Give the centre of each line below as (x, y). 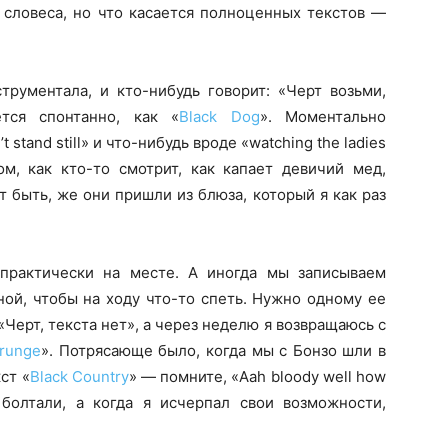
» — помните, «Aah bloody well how (257, 376)
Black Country (79, 376)
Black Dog (219, 116)
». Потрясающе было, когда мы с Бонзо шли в (213, 350)
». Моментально (323, 116)
